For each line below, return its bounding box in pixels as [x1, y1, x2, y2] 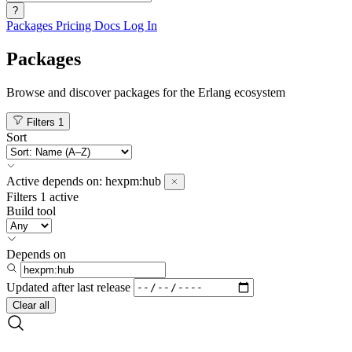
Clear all [13, 299, 49, 311]
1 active [40, 189, 79, 203]
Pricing [56, 19, 94, 32]
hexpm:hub [102, 174, 164, 188]
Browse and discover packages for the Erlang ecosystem [6, 85, 285, 99]
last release [77, 280, 130, 294]
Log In [123, 19, 157, 32]
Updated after [6, 280, 74, 294]
